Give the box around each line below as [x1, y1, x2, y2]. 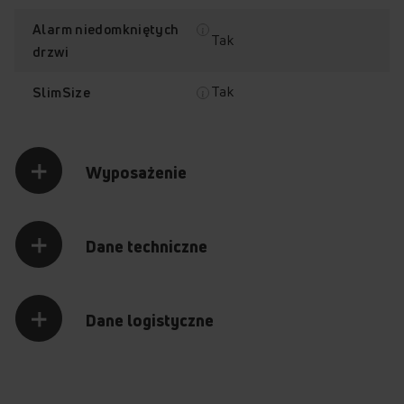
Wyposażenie [86, 161, 187, 183]
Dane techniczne [86, 234, 207, 257]
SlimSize [32, 83, 91, 101]
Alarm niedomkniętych [32, 20, 179, 38]
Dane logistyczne [86, 308, 214, 331]
